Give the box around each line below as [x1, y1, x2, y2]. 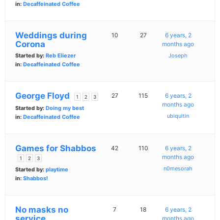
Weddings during [15, 30, 87, 41]
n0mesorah [164, 165, 193, 172]
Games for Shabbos [15, 143, 96, 154]
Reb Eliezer [46, 52, 76, 59]
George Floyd [15, 91, 70, 101]
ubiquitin [167, 112, 190, 120]
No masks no [15, 205, 68, 215]
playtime [46, 166, 68, 173]
